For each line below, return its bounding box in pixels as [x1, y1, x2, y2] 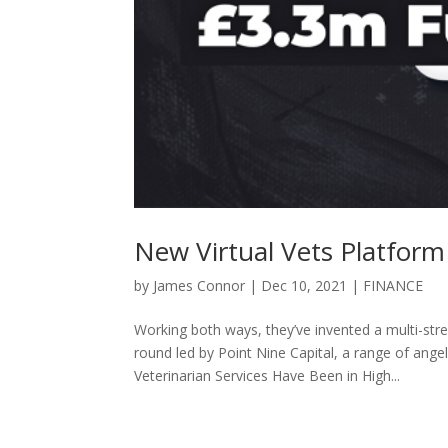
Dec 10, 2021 [261, 276, 348, 296]
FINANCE [363, 276, 424, 296]
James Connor [153, 276, 246, 296]
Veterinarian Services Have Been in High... [134, 366, 401, 386]
